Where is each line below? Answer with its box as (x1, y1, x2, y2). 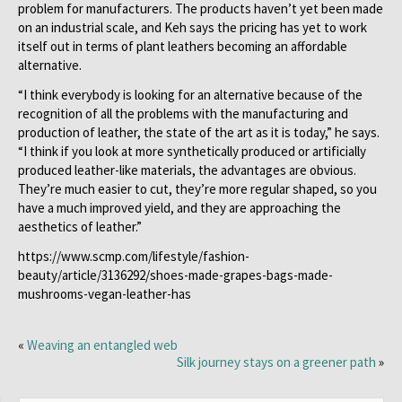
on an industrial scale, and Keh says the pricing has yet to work (18, 18, 367, 36)
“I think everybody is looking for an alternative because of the (18, 85, 363, 103)
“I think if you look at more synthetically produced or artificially (18, 142, 366, 160)
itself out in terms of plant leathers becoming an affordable (18, 37, 347, 55)
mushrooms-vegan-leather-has (18, 284, 191, 302)
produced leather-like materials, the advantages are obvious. (18, 161, 356, 179)
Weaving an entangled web (27, 336, 178, 354)
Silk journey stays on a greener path (177, 353, 376, 371)
